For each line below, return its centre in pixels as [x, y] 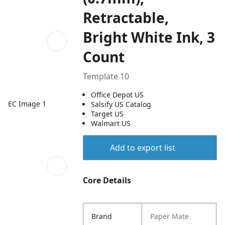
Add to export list [142, 148]
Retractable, [126, 18]
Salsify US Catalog [121, 104]
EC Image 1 [27, 103]
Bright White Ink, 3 [149, 37]
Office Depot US [118, 95]
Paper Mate [170, 216]
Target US [107, 114]
